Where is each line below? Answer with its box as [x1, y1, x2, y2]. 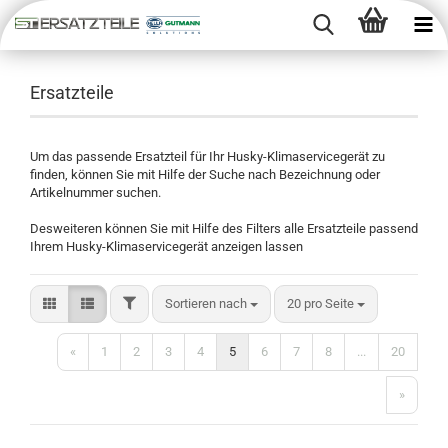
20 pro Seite [287, 296, 354, 311]
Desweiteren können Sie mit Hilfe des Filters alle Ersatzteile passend [30, 221, 418, 236]
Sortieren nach [165, 296, 250, 311]
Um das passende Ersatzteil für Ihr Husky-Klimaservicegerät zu [30, 149, 385, 164]
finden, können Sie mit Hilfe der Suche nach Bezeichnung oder [30, 167, 380, 182]
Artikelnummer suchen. [30, 185, 161, 200]
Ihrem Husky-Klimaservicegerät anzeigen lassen [30, 239, 303, 254]
